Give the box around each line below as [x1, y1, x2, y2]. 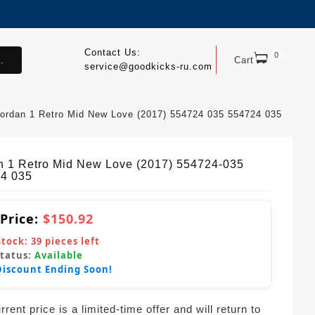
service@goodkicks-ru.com [84, 61, 212, 72]
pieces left [42, 235, 100, 247]
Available [34, 249, 83, 262]
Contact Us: [84, 47, 141, 58]
